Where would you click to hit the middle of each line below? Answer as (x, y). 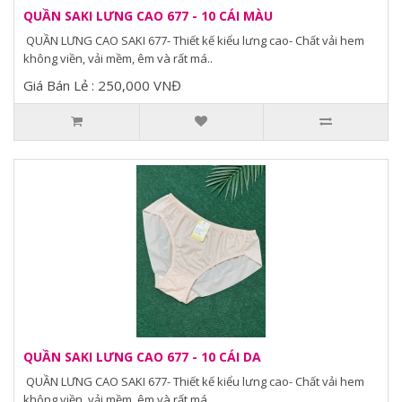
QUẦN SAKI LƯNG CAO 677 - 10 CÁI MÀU (148, 16)
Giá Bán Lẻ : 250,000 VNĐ (102, 85)
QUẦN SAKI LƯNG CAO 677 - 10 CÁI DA (142, 357)
